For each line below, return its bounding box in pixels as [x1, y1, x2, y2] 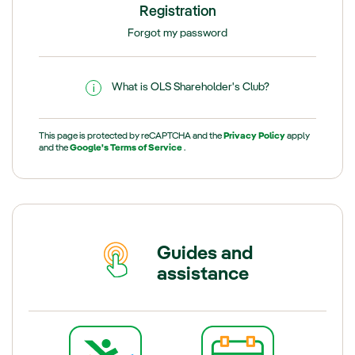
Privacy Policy [223, 131, 288, 141]
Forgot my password [128, 27, 227, 39]
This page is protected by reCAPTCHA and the [39, 131, 224, 141]
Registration [139, 4, 216, 19]
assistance [156, 265, 249, 284]
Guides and [156, 244, 253, 264]
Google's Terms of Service [70, 143, 185, 153]
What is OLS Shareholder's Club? [111, 81, 269, 93]
